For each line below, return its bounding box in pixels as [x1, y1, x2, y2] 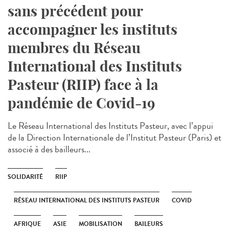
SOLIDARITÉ [8, 172, 43, 182]
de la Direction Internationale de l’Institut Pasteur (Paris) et [8, 131, 221, 145]
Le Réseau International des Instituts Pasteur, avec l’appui [8, 119, 213, 133]
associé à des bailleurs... [8, 143, 90, 156]
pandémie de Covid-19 [8, 94, 155, 112]
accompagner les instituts [8, 20, 177, 39]
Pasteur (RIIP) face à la [8, 76, 158, 94]
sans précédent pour [8, 2, 143, 20]
